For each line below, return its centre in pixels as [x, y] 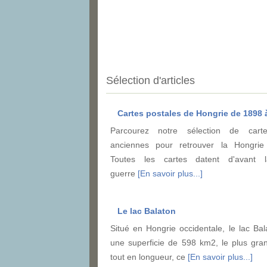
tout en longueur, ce [149, 257]
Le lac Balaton [147, 211]
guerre [124, 174]
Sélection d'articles [150, 81]
